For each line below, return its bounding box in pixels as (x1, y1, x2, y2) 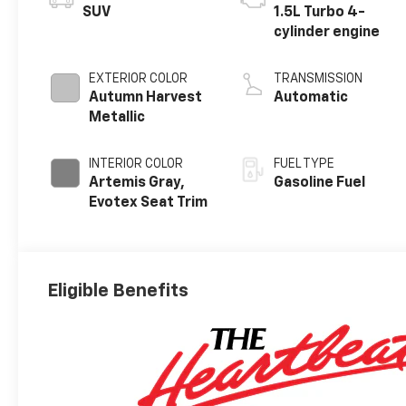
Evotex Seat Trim (89, 196, 208, 211)
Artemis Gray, (89, 176, 186, 191)
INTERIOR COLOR (89, 158, 184, 171)
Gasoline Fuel (274, 176, 366, 191)
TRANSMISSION (274, 72, 363, 86)
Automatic (274, 91, 349, 106)
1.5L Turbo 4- (274, 5, 366, 21)
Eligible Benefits (47, 281, 189, 300)
